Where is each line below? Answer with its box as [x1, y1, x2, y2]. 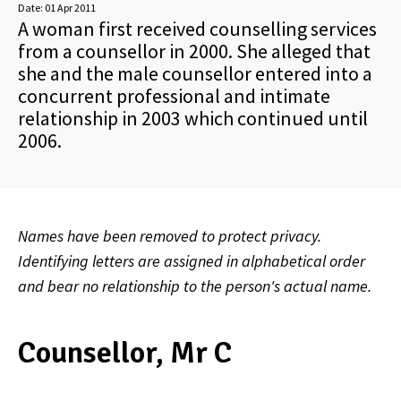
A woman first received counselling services [18, 16, 377, 41]
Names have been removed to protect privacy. [18, 226, 321, 246]
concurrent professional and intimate [18, 83, 330, 108]
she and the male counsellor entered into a [18, 61, 372, 86]
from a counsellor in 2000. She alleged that [18, 38, 371, 64]
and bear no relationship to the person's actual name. [18, 276, 371, 296]
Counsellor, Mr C [18, 333, 232, 371]
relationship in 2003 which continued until [18, 106, 368, 131]
